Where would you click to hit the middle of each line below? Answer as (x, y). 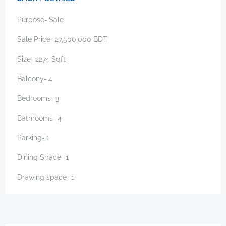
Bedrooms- (36, 98)
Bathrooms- (37, 118)
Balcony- (32, 79)
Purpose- (32, 20)
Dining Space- (41, 157)
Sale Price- (35, 39)
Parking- (31, 138)
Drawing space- (43, 177)
